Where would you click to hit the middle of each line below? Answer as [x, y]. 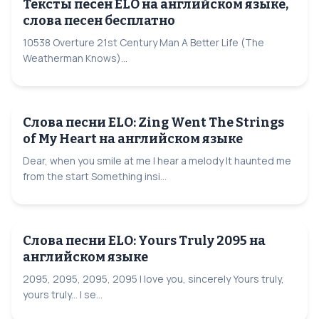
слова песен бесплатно [99, 20]
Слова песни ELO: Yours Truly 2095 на [144, 240]
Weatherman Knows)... [75, 58]
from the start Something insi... [95, 176]
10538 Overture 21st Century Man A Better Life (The [143, 42]
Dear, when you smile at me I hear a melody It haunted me [157, 160]
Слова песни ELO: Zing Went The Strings [153, 122]
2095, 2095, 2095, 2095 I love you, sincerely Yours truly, [153, 278]
